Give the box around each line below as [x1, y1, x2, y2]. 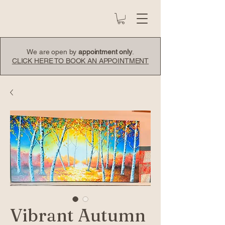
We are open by [27, 47, 79, 56]
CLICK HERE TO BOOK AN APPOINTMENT [12, 56, 149, 65]
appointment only [78, 47, 132, 56]
